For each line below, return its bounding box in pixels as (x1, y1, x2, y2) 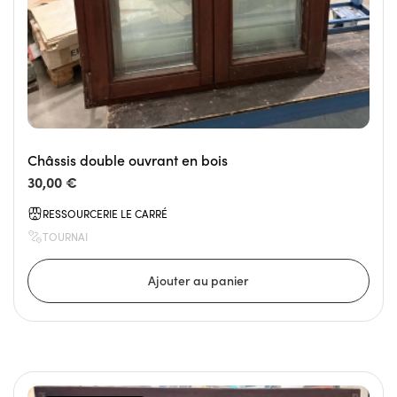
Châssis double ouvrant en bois (27, 151, 228, 170)
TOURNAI (43, 230, 88, 245)
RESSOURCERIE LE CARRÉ (43, 206, 167, 222)
